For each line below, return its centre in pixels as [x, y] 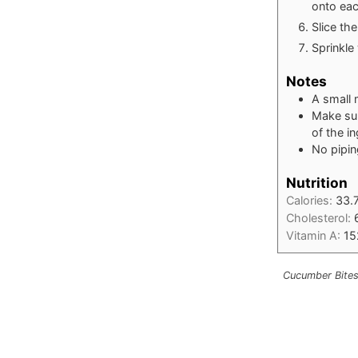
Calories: [311, 200]
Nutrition [317, 182]
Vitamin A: [315, 235]
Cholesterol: [320, 217]
